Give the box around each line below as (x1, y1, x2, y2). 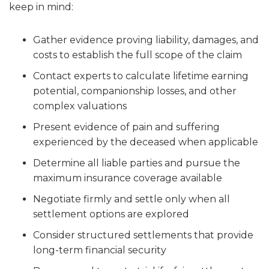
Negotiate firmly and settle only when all (33, 193, 230, 205)
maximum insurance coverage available (33, 172, 222, 184)
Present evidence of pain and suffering (33, 121, 220, 133)
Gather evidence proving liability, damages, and (33, 34, 259, 46)
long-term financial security (33, 244, 166, 256)
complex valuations (33, 100, 127, 112)
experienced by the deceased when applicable (33, 136, 258, 148)
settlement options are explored (33, 208, 189, 220)
